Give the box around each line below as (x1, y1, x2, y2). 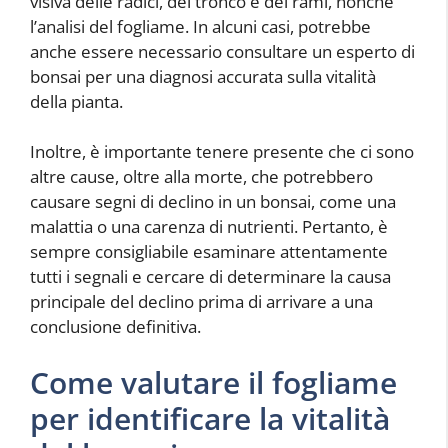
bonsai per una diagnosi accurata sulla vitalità (30, 64, 376, 88)
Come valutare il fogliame (30, 361, 397, 403)
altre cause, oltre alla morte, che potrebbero (30, 165, 373, 189)
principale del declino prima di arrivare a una (30, 290, 373, 314)
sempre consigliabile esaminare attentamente (30, 240, 388, 264)
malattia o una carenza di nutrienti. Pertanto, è (30, 215, 388, 239)
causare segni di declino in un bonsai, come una (30, 190, 396, 214)
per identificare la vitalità (30, 397, 390, 439)
